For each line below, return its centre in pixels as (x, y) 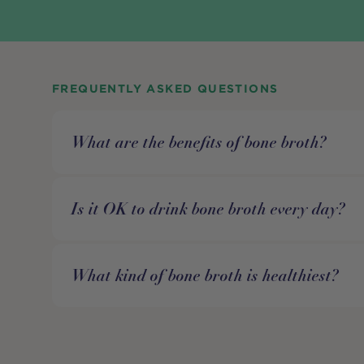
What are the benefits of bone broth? (199, 143)
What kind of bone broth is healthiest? (205, 276)
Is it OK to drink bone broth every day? (208, 209)
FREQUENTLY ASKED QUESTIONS (165, 89)
